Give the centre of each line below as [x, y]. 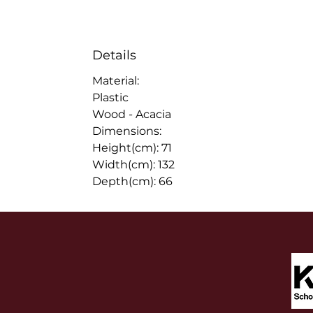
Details [114, 55]
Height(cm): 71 [132, 148]
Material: [117, 81]
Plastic [110, 97]
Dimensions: [128, 131]
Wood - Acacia [132, 114]
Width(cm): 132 [133, 165]
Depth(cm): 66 [132, 181]
